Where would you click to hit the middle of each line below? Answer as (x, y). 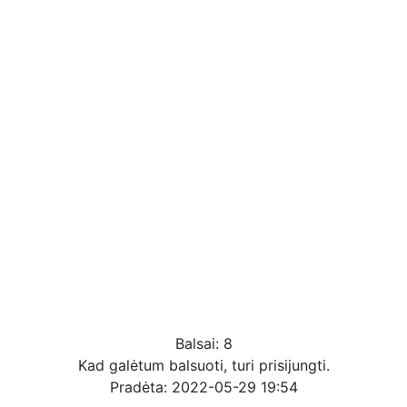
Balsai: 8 (203, 343)
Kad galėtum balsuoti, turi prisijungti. (203, 365)
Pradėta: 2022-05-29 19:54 (203, 387)
